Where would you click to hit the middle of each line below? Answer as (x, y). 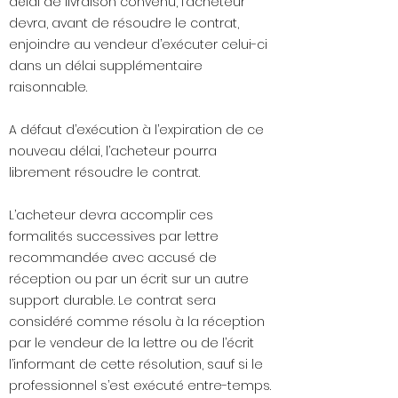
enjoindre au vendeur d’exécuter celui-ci (138, 45)
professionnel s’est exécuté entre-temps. (140, 386)
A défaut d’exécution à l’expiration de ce (136, 130)
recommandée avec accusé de (113, 258)
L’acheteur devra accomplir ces (111, 215)
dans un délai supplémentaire (106, 66)
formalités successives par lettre (114, 237)
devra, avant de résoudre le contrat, (124, 24)
